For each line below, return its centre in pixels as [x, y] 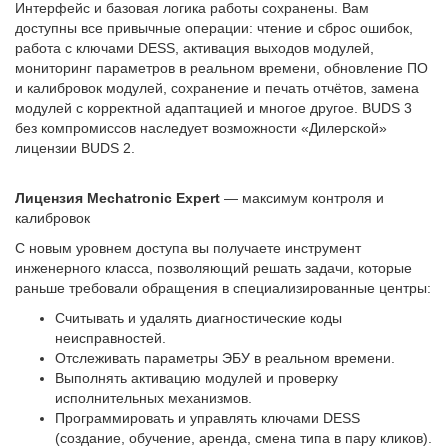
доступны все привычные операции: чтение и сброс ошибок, [214, 28]
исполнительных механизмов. [153, 398]
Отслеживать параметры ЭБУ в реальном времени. [225, 358]
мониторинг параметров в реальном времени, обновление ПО [221, 68]
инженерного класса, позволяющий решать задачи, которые [213, 268]
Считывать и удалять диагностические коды [198, 318]
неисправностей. [110, 338]
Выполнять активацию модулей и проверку [196, 378]
